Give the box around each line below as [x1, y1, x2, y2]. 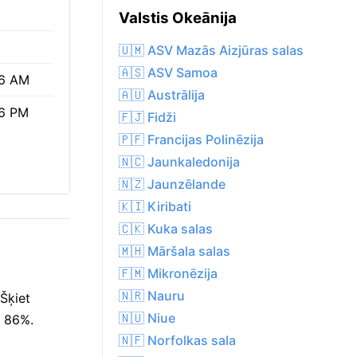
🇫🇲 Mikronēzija [119, 265, 218, 282]
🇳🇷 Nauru [119, 288, 185, 304]
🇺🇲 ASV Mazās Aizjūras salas [119, 42, 304, 59]
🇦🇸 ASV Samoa [119, 65, 218, 81]
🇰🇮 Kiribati [119, 198, 191, 215]
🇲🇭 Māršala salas [119, 243, 230, 260]
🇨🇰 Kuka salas [119, 221, 213, 237]
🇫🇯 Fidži [119, 109, 176, 126]
